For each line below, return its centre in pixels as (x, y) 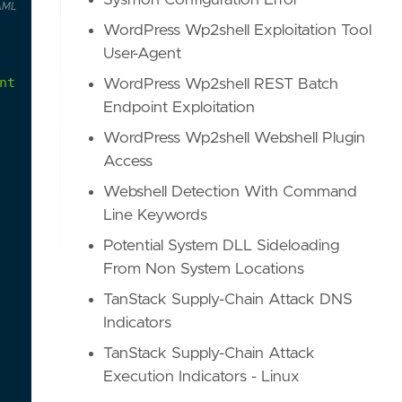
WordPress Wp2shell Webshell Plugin (235, 138)
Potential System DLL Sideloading (222, 246)
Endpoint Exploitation (179, 108)
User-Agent (143, 54)
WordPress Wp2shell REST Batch (221, 84)
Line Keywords (156, 215)
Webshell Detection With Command (231, 192)
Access (128, 162)
